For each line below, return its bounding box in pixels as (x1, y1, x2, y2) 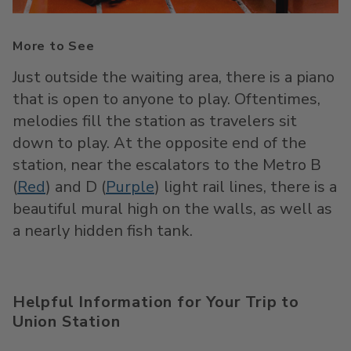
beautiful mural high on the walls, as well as (13, 198, 332, 219)
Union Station (13, 311, 121, 332)
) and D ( (45, 176, 106, 197)
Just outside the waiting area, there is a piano (13, 67, 335, 88)
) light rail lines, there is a (154, 176, 337, 197)
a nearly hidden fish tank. (13, 220, 193, 241)
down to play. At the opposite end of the (13, 132, 306, 154)
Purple (106, 176, 154, 197)
